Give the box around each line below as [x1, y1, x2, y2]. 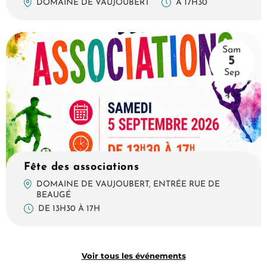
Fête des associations [24, 162, 139, 173]
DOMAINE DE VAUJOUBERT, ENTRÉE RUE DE [36, 180, 221, 190]
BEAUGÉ [36, 191, 72, 200]
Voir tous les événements [81, 251, 186, 261]
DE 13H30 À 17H [38, 204, 100, 214]
